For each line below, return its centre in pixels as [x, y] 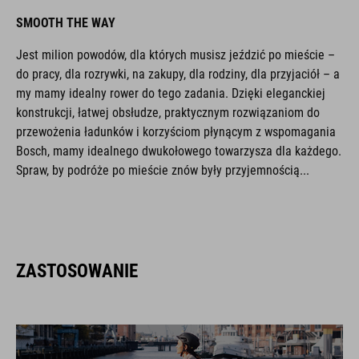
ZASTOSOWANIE [77, 271]
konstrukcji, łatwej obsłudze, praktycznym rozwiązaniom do [168, 113]
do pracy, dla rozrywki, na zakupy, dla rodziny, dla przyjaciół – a [178, 75]
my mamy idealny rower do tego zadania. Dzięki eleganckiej [171, 94]
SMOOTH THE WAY [66, 23]
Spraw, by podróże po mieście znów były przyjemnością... [163, 171]
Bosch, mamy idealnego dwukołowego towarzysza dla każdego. [179, 151]
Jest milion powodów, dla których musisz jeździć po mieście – [175, 55]
